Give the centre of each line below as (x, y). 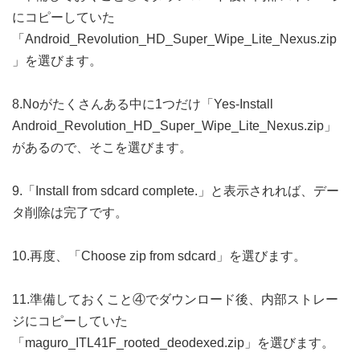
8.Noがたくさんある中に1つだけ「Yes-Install (143, 104)
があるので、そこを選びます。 (102, 147)
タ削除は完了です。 (70, 213)
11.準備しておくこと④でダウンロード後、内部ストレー (175, 299)
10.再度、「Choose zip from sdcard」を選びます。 (159, 256)
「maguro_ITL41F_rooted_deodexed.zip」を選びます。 (173, 343)
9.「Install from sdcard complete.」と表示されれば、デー (176, 191)
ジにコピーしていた (70, 321)
